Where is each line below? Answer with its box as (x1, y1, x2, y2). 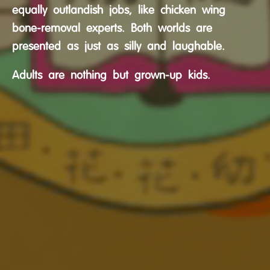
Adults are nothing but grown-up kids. (12, 69, 210, 81)
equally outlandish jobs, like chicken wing (12, 4, 225, 16)
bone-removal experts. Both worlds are (12, 22, 212, 34)
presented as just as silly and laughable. (12, 40, 225, 52)
